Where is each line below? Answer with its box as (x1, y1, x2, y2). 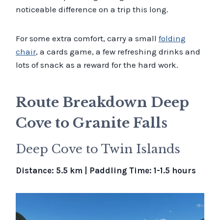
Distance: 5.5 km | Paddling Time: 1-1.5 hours (16, 165, 196, 175)
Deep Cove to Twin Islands (16, 141, 180, 156)
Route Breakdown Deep (16, 93, 189, 111)
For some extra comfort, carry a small (16, 33, 159, 43)
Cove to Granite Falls (16, 114, 167, 132)
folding (159, 33, 186, 43)
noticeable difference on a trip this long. (16, 4, 168, 14)
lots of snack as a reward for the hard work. (16, 59, 178, 70)
